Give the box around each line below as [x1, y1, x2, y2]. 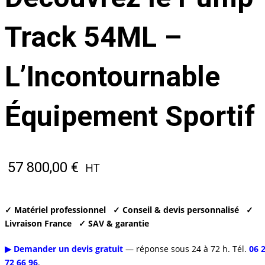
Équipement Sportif [4, 99, 255, 133]
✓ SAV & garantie [78, 218, 149, 230]
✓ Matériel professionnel [4, 204, 106, 216]
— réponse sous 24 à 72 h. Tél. [122, 243, 249, 255]
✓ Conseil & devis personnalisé [112, 204, 239, 216]
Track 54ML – [4, 20, 182, 54]
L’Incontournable [4, 60, 220, 93]
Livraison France [4, 218, 72, 230]
